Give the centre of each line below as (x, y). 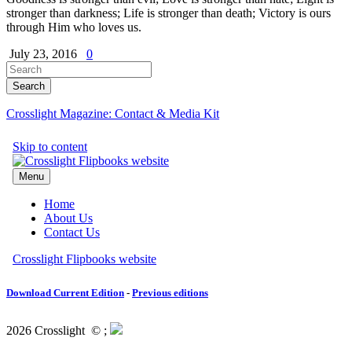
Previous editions (170, 293)
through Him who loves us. (74, 27)
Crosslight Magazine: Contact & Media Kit (113, 114)
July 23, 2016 (45, 54)
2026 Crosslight (49, 330)
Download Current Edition (65, 293)
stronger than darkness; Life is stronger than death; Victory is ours (169, 13)
